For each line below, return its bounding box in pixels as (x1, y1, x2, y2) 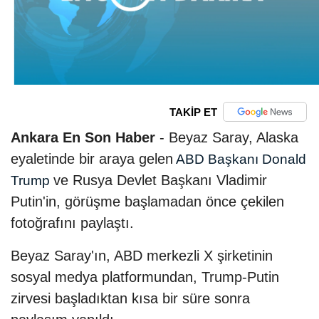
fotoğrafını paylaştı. (11, 215, 134, 231)
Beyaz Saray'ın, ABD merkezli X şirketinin (11, 248, 273, 264)
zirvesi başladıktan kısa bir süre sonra (11, 291, 250, 307)
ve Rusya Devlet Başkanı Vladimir (53, 172, 267, 189)
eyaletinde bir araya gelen (11, 151, 173, 167)
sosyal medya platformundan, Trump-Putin (11, 269, 279, 286)
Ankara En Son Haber (11, 130, 155, 146)
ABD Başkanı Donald (173, 152, 306, 167)
